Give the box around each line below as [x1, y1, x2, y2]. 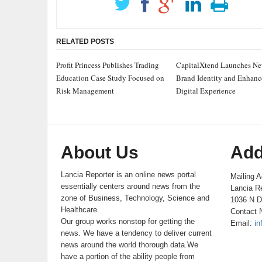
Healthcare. [61, 205, 100, 214]
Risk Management [56, 85, 114, 96]
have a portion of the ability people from [61, 252, 195, 261]
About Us [61, 143, 139, 162]
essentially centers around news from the [61, 182, 201, 191]
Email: [230, 219, 254, 227]
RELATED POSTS [56, 37, 114, 46]
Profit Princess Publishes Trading [56, 60, 159, 70]
